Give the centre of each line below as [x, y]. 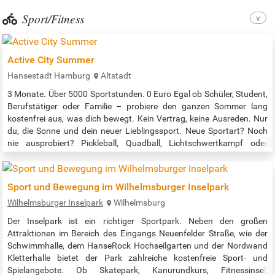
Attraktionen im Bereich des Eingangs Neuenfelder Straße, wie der [137, 234]
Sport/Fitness [53, 18]
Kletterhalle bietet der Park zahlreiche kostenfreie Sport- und [137, 258]
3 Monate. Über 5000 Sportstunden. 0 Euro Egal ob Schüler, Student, [137, 94]
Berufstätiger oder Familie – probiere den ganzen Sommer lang [137, 106]
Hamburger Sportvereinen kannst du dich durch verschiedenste [137, 167]
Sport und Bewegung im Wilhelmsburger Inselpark [118, 187]
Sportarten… [32, 180]
